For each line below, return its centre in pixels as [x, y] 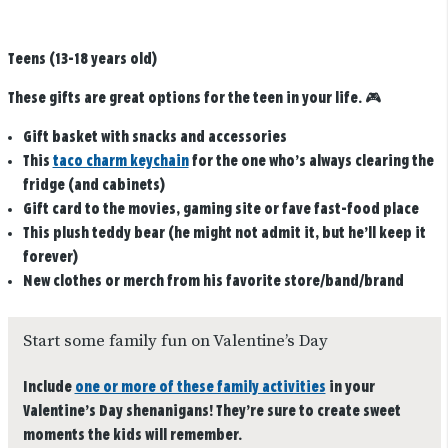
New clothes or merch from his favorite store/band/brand [213, 282]
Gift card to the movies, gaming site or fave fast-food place [220, 210]
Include [48, 387]
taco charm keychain [120, 162]
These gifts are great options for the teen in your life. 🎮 [194, 99]
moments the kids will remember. [132, 435]
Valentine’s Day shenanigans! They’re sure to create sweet [211, 411]
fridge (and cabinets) [93, 186]
